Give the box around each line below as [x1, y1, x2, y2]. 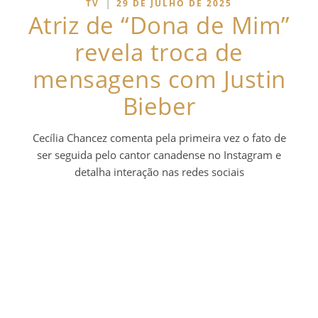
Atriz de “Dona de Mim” [28, 9, 290, 41]
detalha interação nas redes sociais [74, 164, 244, 179]
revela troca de [75, 35, 243, 68]
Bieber [122, 89, 196, 122]
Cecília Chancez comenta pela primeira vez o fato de [32, 130, 286, 145]
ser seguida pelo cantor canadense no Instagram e [37, 147, 281, 162]
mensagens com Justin [32, 62, 286, 95]
